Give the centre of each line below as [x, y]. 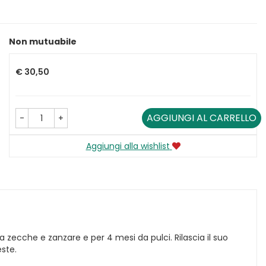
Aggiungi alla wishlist [128, 146]
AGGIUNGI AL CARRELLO [202, 118]
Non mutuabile [43, 42]
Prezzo [28, 53]
